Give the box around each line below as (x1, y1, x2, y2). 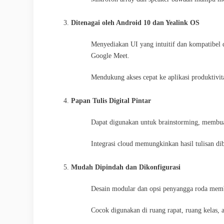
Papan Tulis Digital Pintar (71, 96, 151, 104)
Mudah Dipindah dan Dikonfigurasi (71, 163, 180, 171)
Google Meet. (91, 51, 129, 59)
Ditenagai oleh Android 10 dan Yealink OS (71, 18, 199, 26)
